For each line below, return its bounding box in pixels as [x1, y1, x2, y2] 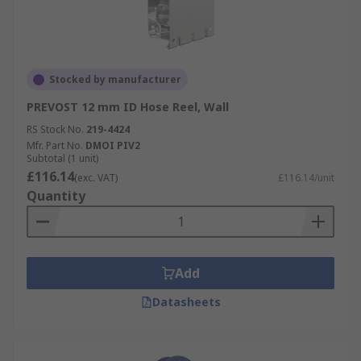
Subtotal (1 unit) [27, 151, 98, 165]
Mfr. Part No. [27, 139, 83, 152]
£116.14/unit [278, 171, 334, 185]
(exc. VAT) [74, 171, 118, 185]
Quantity [27, 187, 85, 205]
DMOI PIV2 [85, 139, 140, 152]
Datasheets [151, 294, 221, 309]
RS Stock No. [27, 122, 84, 136]
